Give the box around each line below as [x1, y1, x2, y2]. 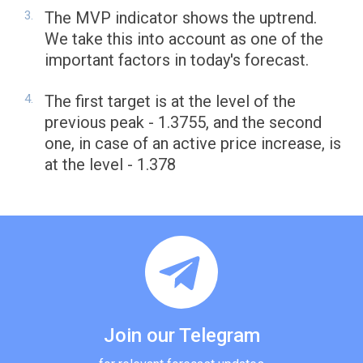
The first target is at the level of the [45, 92, 296, 112]
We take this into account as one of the [45, 29, 323, 49]
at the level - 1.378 [45, 155, 176, 175]
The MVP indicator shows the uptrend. [45, 8, 317, 28]
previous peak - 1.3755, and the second [45, 113, 322, 133]
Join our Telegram [103, 324, 260, 348]
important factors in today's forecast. [45, 50, 309, 70]
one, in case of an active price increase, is [45, 134, 341, 154]
